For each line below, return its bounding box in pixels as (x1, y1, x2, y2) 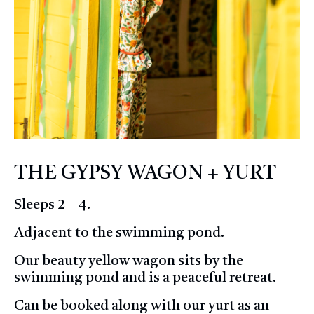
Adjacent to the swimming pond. (14, 226, 224, 240)
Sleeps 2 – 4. (14, 198, 90, 212)
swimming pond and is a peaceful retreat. (14, 271, 276, 285)
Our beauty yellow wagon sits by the (14, 254, 243, 268)
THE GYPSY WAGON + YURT (14, 163, 276, 184)
